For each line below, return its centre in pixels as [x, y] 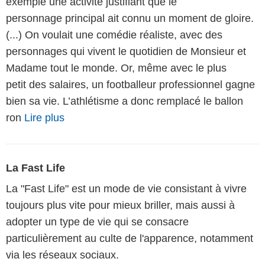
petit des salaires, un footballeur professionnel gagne [130, 85]
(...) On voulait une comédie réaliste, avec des [114, 35]
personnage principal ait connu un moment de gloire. [130, 19]
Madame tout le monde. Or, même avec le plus [116, 68]
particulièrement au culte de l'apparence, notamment [130, 239]
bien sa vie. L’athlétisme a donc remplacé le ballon [125, 101]
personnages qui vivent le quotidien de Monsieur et [126, 52]
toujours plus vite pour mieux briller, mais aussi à [120, 206]
